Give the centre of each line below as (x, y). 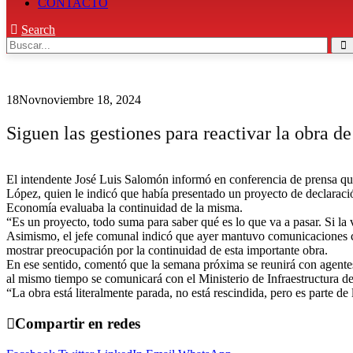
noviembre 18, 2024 (91, 100)
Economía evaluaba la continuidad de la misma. (124, 208)
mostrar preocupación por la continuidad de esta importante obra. (167, 251)
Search (39, 30)
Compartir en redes (78, 323)
